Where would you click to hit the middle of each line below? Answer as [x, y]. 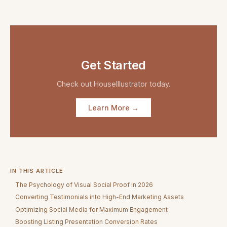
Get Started [113, 65]
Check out [75, 84]
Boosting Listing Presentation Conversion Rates [87, 222]
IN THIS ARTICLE [37, 171]
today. [159, 84]
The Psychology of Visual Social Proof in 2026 [84, 184]
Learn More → [113, 108]
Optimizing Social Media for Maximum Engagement [92, 209]
